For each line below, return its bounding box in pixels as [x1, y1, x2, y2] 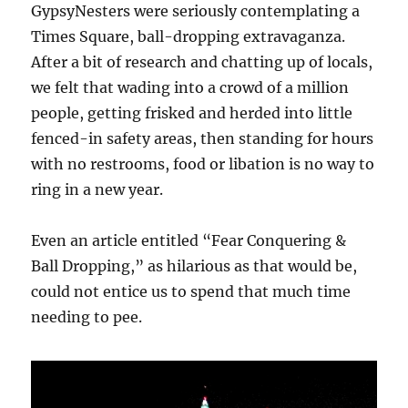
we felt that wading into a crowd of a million [31, 77, 350, 97]
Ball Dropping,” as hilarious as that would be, [31, 256, 358, 275]
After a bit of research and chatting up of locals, [31, 52, 373, 71]
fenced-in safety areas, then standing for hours [31, 128, 374, 148]
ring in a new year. [31, 179, 164, 199]
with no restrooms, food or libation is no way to [31, 154, 375, 173]
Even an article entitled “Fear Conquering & [31, 230, 347, 250]
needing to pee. [31, 307, 143, 326]
